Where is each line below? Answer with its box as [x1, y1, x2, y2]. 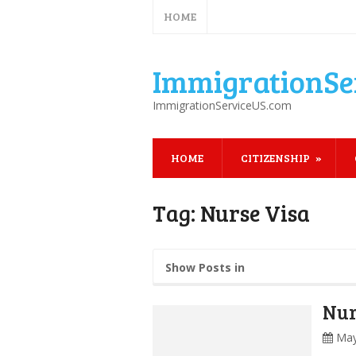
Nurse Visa [200, 198, 310, 228]
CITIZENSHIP [241, 150, 310, 165]
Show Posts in [165, 260, 245, 275]
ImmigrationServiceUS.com [153, 98, 292, 113]
